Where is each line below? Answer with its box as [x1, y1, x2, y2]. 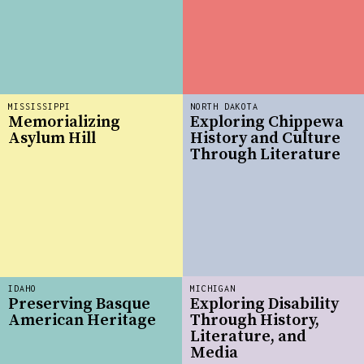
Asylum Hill [8, 128, 96, 149]
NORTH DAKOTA [190, 101, 258, 111]
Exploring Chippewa [190, 112, 344, 133]
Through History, [190, 310, 319, 331]
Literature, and [190, 327, 306, 348]
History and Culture [190, 128, 340, 149]
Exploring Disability [190, 294, 339, 315]
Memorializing [8, 112, 120, 133]
